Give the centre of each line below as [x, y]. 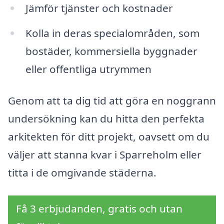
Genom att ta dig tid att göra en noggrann [112, 101]
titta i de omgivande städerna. [82, 173]
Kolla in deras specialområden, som [112, 33]
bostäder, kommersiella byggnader [111, 51]
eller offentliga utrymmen [88, 69]
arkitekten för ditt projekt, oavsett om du [109, 137]
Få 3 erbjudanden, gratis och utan [99, 209]
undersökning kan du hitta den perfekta [106, 119]
